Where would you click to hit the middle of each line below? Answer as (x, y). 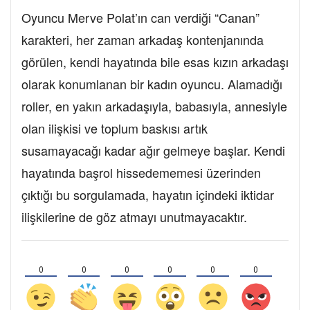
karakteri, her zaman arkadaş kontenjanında (143, 40)
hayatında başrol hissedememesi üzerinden (141, 173)
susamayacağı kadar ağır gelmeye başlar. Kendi (153, 151)
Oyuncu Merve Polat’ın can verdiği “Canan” (140, 18)
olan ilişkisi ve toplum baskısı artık (115, 128)
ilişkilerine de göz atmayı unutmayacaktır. (134, 217)
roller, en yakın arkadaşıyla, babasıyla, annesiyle (154, 106)
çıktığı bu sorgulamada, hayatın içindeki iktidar (148, 195)
